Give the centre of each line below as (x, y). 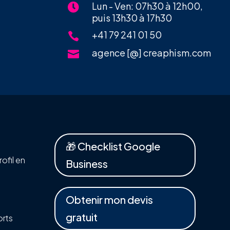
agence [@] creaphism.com (151, 53)
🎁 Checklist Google (113, 146)
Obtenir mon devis (109, 200)
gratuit (81, 217)
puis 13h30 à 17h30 (132, 18)
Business (87, 164)
